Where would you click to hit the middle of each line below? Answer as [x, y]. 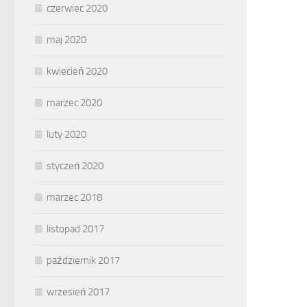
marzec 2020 [74, 103]
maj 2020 [66, 40]
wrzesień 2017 [78, 292]
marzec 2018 [74, 197]
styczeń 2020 [75, 166]
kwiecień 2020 [77, 71]
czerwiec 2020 [77, 8]
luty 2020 [66, 134]
